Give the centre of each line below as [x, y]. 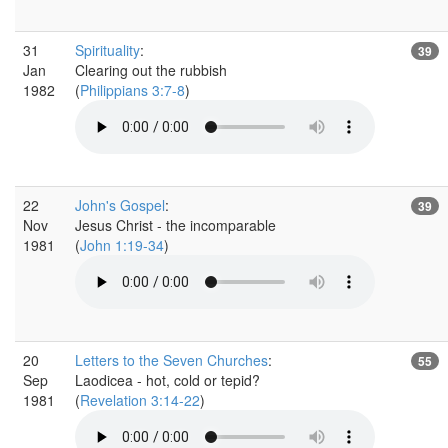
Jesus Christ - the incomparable [175, 224]
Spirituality [107, 49]
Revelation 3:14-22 [140, 399]
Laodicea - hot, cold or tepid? [167, 379]
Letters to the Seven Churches [171, 359]
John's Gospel [120, 204]
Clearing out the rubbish [151, 69]
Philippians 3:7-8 [132, 89]
